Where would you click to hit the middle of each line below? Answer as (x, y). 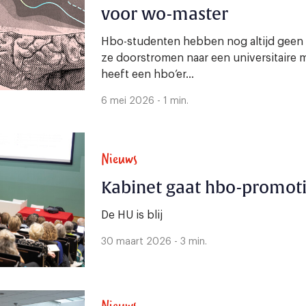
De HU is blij (132, 215)
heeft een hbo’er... (148, 74)
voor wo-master (165, 14)
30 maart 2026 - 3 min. (154, 241)
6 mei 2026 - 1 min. (145, 101)
